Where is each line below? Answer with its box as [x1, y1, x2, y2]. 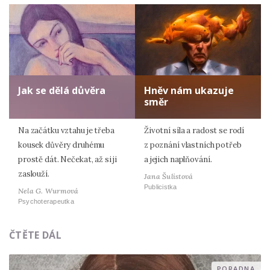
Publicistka [144, 183, 177, 190]
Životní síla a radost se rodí [144, 125, 245, 136]
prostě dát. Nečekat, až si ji [18, 154, 118, 165]
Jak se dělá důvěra [18, 84, 105, 98]
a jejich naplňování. [144, 154, 212, 165]
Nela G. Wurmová [18, 186, 79, 196]
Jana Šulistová [144, 172, 193, 181]
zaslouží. [18, 169, 49, 180]
